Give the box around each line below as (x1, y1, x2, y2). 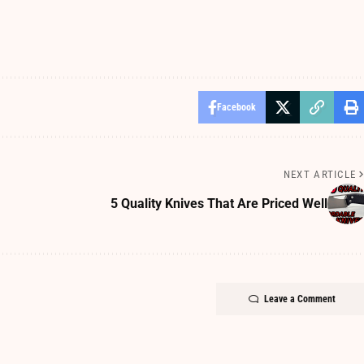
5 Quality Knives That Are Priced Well (110, 196, 327, 212)
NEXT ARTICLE (283, 168, 357, 181)
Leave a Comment (263, 293, 336, 305)
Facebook (216, 102, 256, 114)
